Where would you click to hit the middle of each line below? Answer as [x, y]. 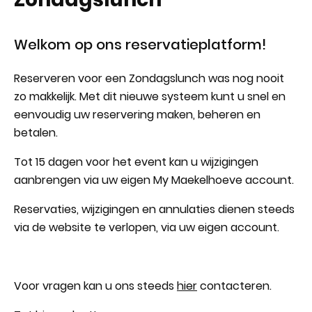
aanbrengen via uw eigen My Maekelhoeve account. [155, 180]
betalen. [36, 133]
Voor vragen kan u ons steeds [95, 286]
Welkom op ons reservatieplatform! [142, 45]
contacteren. [234, 286]
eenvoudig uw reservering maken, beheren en [137, 115]
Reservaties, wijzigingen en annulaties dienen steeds [154, 209]
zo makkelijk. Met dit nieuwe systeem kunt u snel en [150, 96]
